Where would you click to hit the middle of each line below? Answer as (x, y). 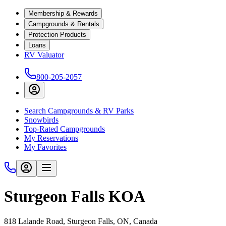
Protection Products (57, 35)
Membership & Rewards (63, 13)
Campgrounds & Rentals (64, 24)
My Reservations (51, 138)
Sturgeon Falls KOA (75, 196)
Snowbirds (41, 120)
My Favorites (45, 147)
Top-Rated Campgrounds (65, 129)
